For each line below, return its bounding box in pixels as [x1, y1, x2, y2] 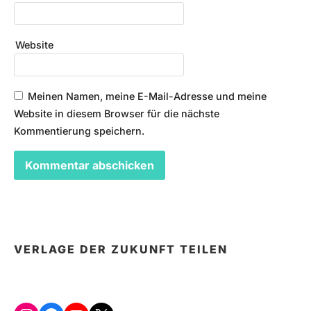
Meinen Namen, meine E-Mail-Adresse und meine [28, 90, 267, 103]
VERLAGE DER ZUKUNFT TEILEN [14, 242, 228, 256]
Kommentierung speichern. [14, 125, 144, 137]
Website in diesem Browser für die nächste [14, 108, 219, 120]
